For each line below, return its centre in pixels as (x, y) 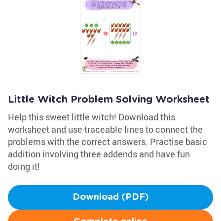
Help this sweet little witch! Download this (92, 117)
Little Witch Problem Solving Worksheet (109, 100)
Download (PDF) (110, 197)
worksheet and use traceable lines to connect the (105, 129)
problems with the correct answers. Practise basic (108, 142)
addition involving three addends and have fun (99, 154)
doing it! (24, 166)
